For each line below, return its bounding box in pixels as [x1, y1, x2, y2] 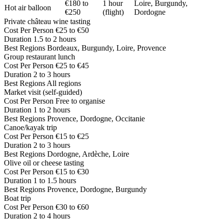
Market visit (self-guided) [4, 87, 82, 96]
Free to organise [55, 96, 105, 105]
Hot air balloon [4, 3, 51, 12]
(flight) [103, 7, 124, 16]
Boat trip [4, 193, 31, 202]
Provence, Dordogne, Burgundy [47, 185, 147, 193]
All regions [47, 79, 81, 87]
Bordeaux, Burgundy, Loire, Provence [47, 43, 166, 52]
